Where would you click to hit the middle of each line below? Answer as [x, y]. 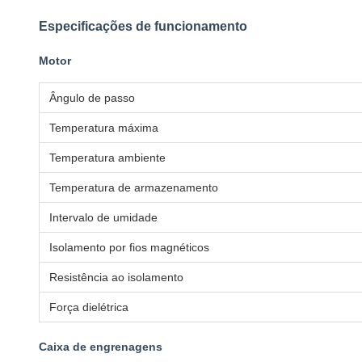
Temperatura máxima [104, 128]
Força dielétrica [89, 307]
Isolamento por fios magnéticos [129, 247]
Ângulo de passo [92, 98]
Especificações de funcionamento [143, 26]
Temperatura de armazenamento [134, 187]
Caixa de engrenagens [101, 347]
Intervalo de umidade [103, 217]
